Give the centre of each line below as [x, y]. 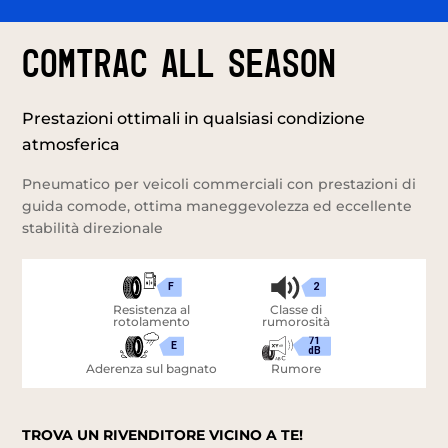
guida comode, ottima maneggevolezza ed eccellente [217, 205]
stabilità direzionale [93, 227]
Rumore [296, 368]
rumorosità [296, 321]
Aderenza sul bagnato [152, 368]
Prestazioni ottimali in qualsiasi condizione [194, 118]
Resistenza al [152, 309]
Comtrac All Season [179, 65]
